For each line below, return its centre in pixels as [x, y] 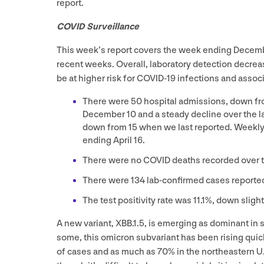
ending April [108, 140]
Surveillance [112, 27]
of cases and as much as [107, 252]
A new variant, [86, 223]
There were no [113, 160]
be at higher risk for [97, 78]
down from [105, 127]
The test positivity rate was [138, 200]
